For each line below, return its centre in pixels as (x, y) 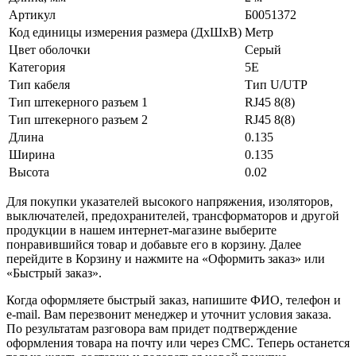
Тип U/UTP (276, 84)
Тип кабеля (39, 84)
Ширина (32, 154)
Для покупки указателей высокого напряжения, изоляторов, (170, 201)
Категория (37, 67)
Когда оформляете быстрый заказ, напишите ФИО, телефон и (174, 300)
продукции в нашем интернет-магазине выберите (141, 230)
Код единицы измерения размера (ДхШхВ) (125, 32)
